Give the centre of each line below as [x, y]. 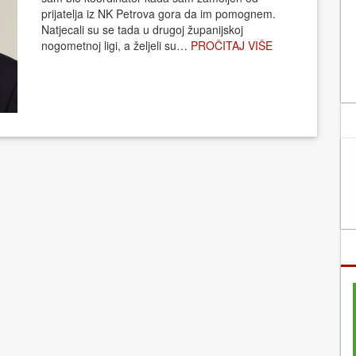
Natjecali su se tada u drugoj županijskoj [142, 30]
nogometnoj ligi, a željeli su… [116, 46]
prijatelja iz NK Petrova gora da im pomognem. [158, 14]
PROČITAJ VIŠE [231, 46]
